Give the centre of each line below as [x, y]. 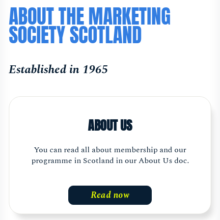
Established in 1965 [58, 69]
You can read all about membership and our [110, 150]
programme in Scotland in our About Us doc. [110, 160]
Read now [110, 195]
